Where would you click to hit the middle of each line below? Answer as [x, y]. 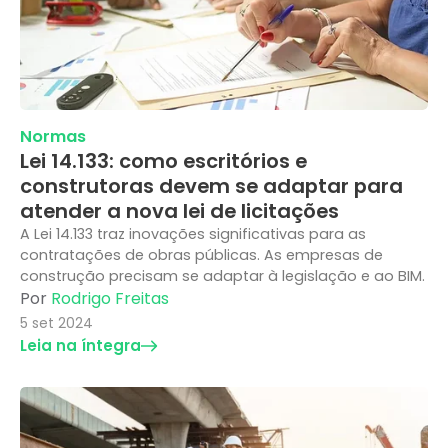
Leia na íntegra [80, 346]
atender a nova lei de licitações [179, 211]
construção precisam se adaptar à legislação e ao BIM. [222, 276]
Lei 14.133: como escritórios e [163, 161]
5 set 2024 [56, 323]
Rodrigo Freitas [110, 299]
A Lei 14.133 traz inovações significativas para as [193, 234]
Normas [53, 137]
